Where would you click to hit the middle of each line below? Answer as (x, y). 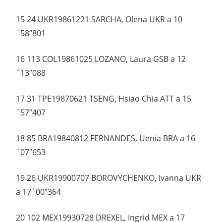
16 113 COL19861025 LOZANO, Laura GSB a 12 (101, 59)
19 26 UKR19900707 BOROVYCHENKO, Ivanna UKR (109, 178)
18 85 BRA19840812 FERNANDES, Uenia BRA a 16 (106, 139)
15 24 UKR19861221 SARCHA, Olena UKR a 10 (99, 20)
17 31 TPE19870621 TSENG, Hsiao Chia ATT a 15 (104, 99)
